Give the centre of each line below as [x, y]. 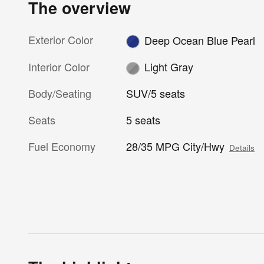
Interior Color [59, 66]
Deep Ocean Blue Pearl [199, 40]
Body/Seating [60, 93]
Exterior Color [61, 40]
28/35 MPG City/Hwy [176, 146]
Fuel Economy [62, 146]
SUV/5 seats [156, 93]
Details [242, 148]
